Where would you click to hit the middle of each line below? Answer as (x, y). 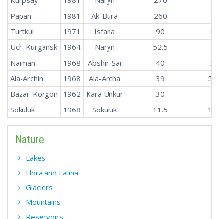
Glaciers (39, 187)
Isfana (105, 31)
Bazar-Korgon (34, 94)
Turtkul (22, 31)
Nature (30, 139)
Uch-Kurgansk (34, 47)
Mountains (43, 202)
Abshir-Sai (105, 62)
